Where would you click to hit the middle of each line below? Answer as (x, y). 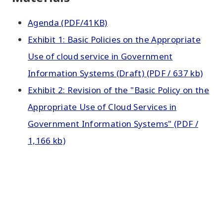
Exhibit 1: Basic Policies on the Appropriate (114, 39)
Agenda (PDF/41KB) (68, 23)
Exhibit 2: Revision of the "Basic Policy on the (118, 90)
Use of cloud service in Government (100, 56)
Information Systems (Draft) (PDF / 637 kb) (115, 73)
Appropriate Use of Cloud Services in (102, 107)
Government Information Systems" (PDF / (113, 124)
